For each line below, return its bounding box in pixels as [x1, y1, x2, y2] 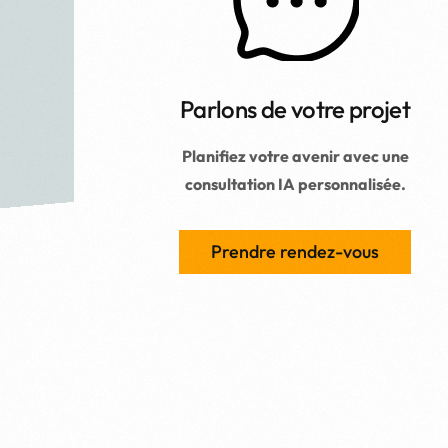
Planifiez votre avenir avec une [181, 146, 409, 167]
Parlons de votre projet [179, 94, 411, 125]
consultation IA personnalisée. [184, 174, 406, 195]
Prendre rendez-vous [211, 240, 379, 264]
